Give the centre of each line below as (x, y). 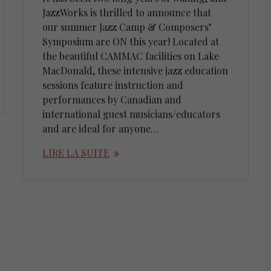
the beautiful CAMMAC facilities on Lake (131, 56)
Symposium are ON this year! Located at (131, 42)
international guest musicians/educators (132, 114)
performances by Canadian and (112, 100)
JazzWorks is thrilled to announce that (127, 13)
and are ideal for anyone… (101, 129)
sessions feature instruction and (113, 85)
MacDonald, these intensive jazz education (135, 71)
